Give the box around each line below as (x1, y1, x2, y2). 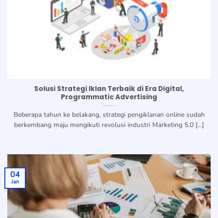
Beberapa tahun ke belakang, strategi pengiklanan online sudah (13, 110, 205, 120)
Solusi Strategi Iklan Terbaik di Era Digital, (34, 84, 184, 94)
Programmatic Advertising (61, 92, 157, 102)
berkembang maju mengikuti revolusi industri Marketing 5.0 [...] (14, 120, 204, 130)
